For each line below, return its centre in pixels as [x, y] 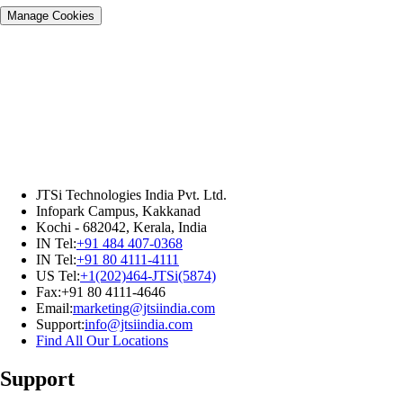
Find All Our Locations [102, 340]
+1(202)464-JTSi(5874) [148, 275]
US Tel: [58, 275]
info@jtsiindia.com [139, 324]
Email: [54, 308]
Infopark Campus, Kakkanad [118, 210]
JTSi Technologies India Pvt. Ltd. [131, 194]
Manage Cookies [51, 15]
